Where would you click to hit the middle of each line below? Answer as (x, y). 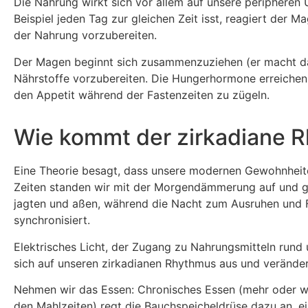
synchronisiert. (52, 220)
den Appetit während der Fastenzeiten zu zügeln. (142, 95)
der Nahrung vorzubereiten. (85, 35)
